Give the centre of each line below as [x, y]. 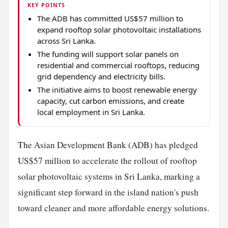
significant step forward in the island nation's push [108, 192]
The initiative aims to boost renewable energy [117, 89]
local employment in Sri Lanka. [91, 112]
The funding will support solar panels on [108, 54]
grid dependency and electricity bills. [101, 76]
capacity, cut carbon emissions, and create [110, 101]
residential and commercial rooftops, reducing [118, 65]
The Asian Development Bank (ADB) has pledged [108, 145]
